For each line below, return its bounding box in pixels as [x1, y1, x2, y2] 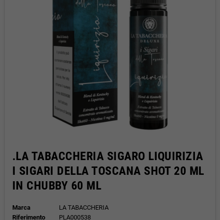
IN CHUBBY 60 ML [12, 179, 102, 192]
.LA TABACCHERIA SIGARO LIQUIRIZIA [12, 149, 203, 163]
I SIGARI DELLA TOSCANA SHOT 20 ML [12, 164, 204, 178]
